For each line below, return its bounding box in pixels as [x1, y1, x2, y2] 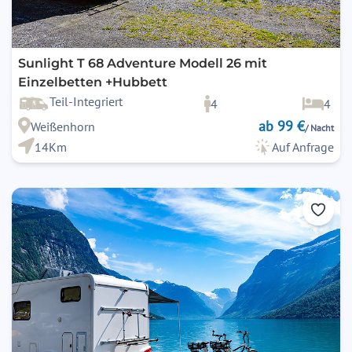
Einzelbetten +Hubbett [18, 75, 167, 90]
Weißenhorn [30, 119, 95, 135]
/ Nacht [305, 122, 334, 134]
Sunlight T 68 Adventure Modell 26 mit [18, 56, 267, 71]
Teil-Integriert [49, 93, 123, 110]
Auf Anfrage [272, 139, 334, 156]
